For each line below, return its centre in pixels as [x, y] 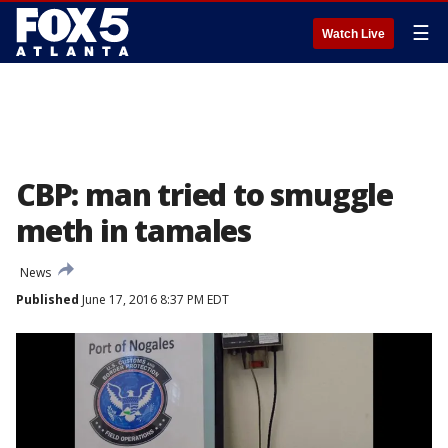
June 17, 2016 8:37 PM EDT [154, 299]
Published [47, 299]
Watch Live [353, 34]
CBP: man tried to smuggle [204, 194]
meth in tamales [134, 230]
